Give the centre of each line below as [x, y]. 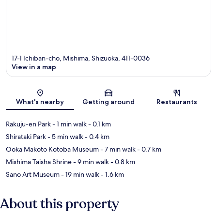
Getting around [108, 101]
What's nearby [40, 101]
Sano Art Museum [33, 174]
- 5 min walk [65, 136]
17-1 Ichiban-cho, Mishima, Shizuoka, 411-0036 [81, 58]
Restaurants [177, 101]
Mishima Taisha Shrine [39, 162]
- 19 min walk [79, 174]
